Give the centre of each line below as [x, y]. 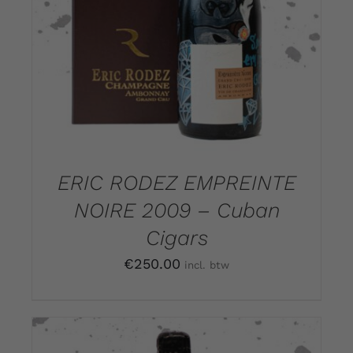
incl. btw [207, 266]
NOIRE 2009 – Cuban [176, 210]
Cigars [176, 238]
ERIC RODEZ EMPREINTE [176, 183]
